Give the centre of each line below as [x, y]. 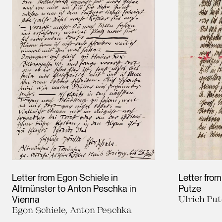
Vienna [26, 199]
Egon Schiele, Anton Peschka [72, 210]
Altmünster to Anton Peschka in [74, 189]
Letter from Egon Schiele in [65, 178]
